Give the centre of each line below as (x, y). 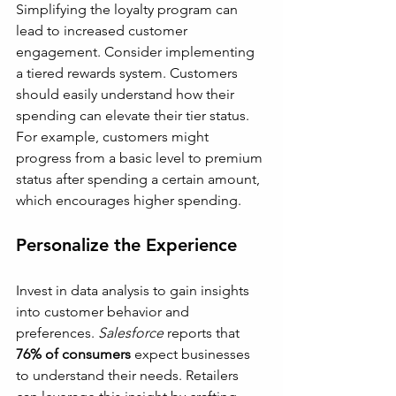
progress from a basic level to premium (141, 158)
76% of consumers (73, 354)
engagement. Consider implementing (137, 52)
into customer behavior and (104, 312)
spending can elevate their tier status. (134, 115)
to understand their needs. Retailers (129, 375)
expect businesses (192, 354)
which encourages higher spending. (129, 200)
